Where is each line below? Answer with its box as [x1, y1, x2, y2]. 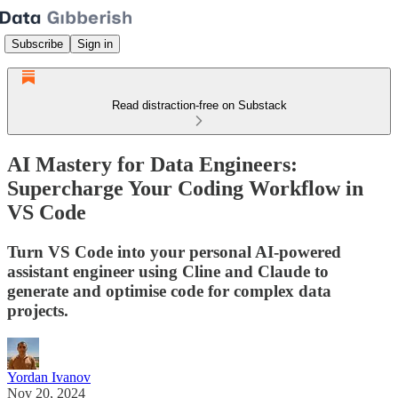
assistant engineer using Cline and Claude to [7, 261, 329, 281]
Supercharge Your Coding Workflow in [7, 176, 363, 200]
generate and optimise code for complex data [7, 281, 331, 300]
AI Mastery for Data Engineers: [7, 152, 298, 176]
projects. [7, 300, 68, 320]
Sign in [77, 36, 113, 51]
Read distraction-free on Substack [111, 99, 287, 112]
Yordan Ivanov [7, 369, 91, 385]
